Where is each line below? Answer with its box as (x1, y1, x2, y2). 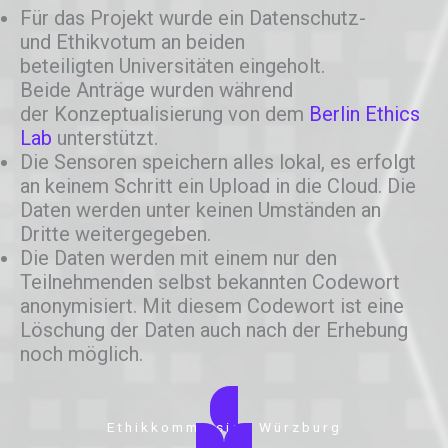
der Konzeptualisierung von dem (20, 101, 309, 126)
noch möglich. (20, 341, 143, 366)
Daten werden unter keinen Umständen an (20, 197, 381, 222)
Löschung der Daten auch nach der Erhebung (20, 317, 408, 342)
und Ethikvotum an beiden (20, 29, 245, 54)
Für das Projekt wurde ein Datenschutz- (20, 5, 366, 30)
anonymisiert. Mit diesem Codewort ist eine (20, 293, 404, 318)
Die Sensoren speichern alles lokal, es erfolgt (20, 149, 416, 174)
